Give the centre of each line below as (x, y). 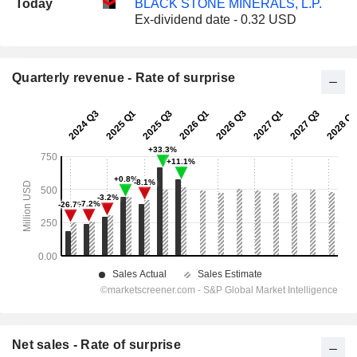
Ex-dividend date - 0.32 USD (215, 19)
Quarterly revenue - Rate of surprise (124, 77)
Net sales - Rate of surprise (96, 344)
